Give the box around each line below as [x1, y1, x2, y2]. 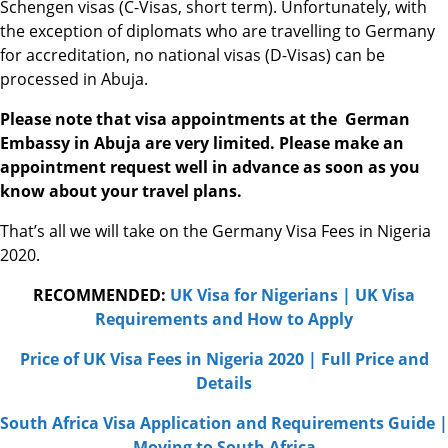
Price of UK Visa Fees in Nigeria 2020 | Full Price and [19, 348, 429, 371]
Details [196, 372, 252, 395]
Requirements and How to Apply [95, 308, 353, 331]
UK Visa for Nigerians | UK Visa [170, 284, 415, 307]
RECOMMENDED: [33, 284, 170, 307]
